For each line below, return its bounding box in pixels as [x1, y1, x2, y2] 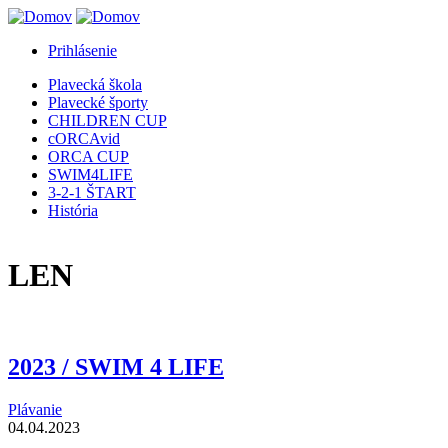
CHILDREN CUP [48, 112, 167, 129]
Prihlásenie [48, 42, 117, 59]
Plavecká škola [48, 76, 142, 93]
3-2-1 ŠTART [48, 184, 136, 201]
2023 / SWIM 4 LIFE [8, 353, 224, 380]
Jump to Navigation [8, 8, 132, 25]
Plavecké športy [48, 94, 148, 111]
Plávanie [8, 400, 62, 418]
